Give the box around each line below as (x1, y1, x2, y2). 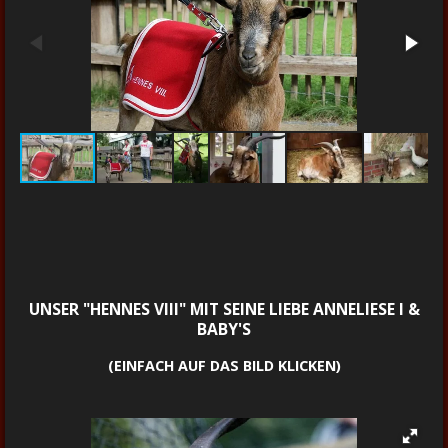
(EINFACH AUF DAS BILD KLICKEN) (107, 356, 341, 376)
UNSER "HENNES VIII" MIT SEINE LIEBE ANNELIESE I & (28, 298, 420, 321)
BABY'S (197, 318, 251, 341)
